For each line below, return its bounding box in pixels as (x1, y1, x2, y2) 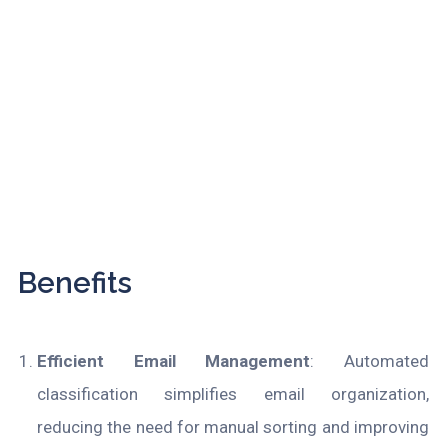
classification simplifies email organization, (37, 383, 429, 404)
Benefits (18, 266, 132, 301)
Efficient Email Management (37, 350, 311, 371)
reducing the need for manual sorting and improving (37, 416, 429, 437)
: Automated (310, 350, 430, 371)
